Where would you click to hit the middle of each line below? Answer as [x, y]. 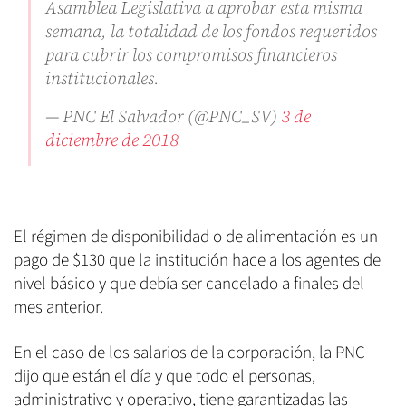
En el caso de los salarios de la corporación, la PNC [189, 353]
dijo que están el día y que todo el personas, [164, 377]
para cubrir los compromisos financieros [191, 55]
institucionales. [102, 78]
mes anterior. [60, 308]
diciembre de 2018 [112, 140]
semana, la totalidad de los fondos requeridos [211, 31]
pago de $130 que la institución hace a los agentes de [197, 261]
